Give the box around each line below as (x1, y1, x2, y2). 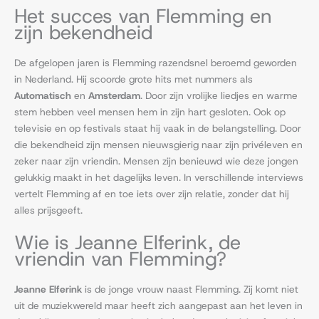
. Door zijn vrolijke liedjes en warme (140, 89, 298, 103)
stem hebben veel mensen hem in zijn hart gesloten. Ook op (14, 105, 286, 119)
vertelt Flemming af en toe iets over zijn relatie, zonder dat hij (14, 187, 289, 201)
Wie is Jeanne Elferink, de (14, 229, 241, 256)
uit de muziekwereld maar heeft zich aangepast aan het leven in (14, 298, 303, 312)
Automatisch (14, 89, 71, 103)
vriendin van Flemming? (14, 245, 226, 272)
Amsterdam (88, 89, 140, 103)
